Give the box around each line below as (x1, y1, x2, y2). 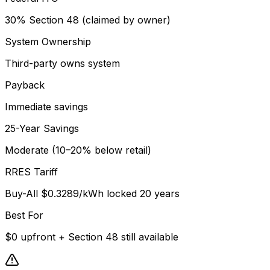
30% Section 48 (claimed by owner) (5, 14, 171, 26)
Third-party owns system (5, 57, 120, 69)
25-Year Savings (5, 122, 79, 134)
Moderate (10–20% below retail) (5, 144, 151, 156)
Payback (5, 79, 45, 91)
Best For (5, 209, 43, 221)
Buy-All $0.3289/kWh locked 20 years (5, 187, 180, 199)
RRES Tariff (5, 166, 58, 178)
